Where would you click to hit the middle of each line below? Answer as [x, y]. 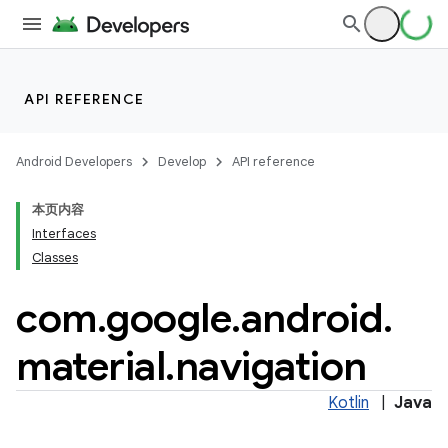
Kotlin [348, 403]
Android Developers [74, 161]
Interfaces [64, 233]
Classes [55, 257]
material [90, 366]
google [168, 318]
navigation [270, 366]
